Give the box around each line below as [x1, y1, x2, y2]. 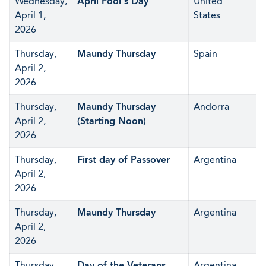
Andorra [194, 101, 229, 112]
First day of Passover [77, 154, 170, 165]
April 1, [15, 9, 46, 21]
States [194, 9, 220, 21]
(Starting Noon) [77, 115, 146, 126]
